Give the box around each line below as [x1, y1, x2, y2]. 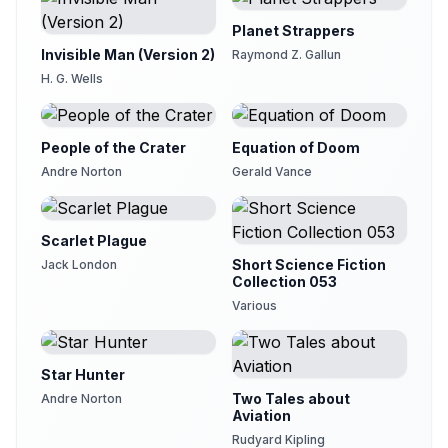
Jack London [41, 257, 117, 272]
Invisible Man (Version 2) [41, 46, 215, 63]
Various [232, 298, 277, 313]
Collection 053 [232, 273, 337, 290]
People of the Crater [41, 139, 186, 156]
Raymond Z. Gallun [232, 47, 341, 62]
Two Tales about [232, 390, 350, 407]
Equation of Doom [232, 139, 360, 156]
